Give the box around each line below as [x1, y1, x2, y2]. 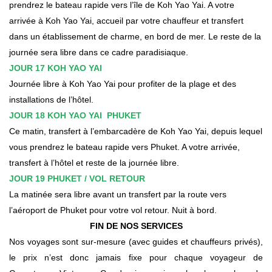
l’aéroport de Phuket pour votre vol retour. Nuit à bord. [9, 205, 217, 215]
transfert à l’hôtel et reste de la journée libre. [9, 157, 179, 168]
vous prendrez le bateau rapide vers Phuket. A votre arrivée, [9, 141, 240, 152]
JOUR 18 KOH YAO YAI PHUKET [9, 110, 141, 120]
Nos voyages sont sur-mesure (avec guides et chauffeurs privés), [9, 236, 263, 246]
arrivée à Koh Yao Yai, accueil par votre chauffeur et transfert [9, 15, 243, 25]
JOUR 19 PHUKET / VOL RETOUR [9, 173, 145, 183]
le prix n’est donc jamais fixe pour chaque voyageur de [9, 252, 263, 262]
